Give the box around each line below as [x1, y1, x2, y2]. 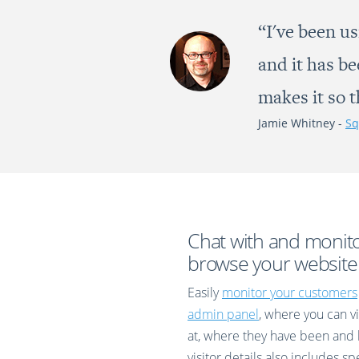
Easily [188, 284, 222, 301]
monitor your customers [222, 284, 357, 301]
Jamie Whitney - [258, 115, 345, 131]
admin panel [188, 305, 259, 323]
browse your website [188, 249, 357, 276]
